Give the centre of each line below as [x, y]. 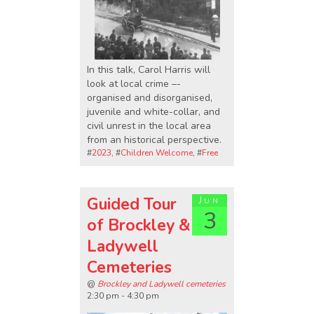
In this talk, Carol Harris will [149, 69]
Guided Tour [132, 205]
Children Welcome [157, 152]
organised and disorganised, [150, 97]
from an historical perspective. [154, 139]
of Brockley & [138, 226]
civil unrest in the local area [149, 125]
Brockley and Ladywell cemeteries [162, 284]
